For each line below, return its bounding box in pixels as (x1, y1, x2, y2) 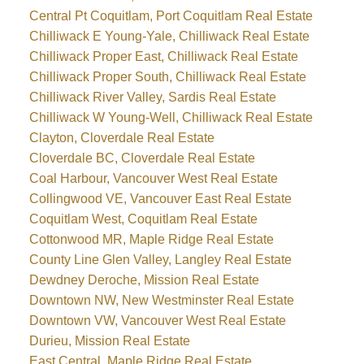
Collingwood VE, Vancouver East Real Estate (28, 192, 292, 206)
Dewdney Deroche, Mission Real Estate (28, 273, 259, 288)
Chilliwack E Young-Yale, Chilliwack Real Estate (28, 29, 310, 44)
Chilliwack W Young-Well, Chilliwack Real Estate (28, 110, 313, 125)
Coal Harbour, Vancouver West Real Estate (28, 171, 278, 186)
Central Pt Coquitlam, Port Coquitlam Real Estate (28, 9, 313, 24)
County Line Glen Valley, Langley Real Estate (28, 253, 292, 267)
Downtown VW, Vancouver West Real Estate (28, 314, 286, 328)
